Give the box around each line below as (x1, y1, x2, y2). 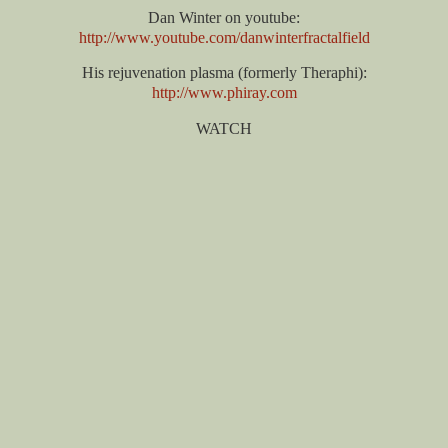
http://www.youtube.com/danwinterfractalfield (78, 28, 370, 46)
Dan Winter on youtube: (148, 8, 300, 26)
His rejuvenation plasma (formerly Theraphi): (81, 64, 367, 82)
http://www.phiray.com (151, 84, 297, 102)
